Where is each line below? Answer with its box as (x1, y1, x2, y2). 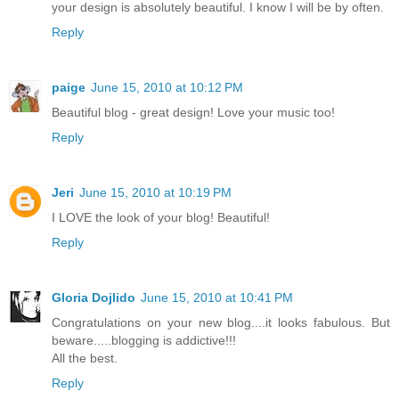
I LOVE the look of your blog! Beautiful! (52, 209, 270, 224)
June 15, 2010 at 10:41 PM (141, 289, 293, 305)
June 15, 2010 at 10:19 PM (79, 184, 232, 199)
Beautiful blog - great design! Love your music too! (52, 104, 335, 119)
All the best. (52, 350, 118, 365)
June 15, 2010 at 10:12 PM (91, 79, 243, 94)
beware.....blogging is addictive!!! (52, 332, 236, 347)
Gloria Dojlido (52, 289, 135, 305)
